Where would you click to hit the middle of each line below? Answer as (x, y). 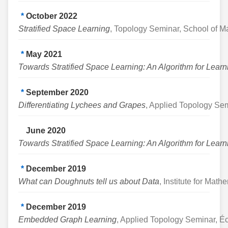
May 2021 (44, 54)
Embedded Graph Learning (67, 220)
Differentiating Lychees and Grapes (82, 105)
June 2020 (46, 131)
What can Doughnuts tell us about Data (89, 181)
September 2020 (57, 92)
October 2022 (52, 16)
